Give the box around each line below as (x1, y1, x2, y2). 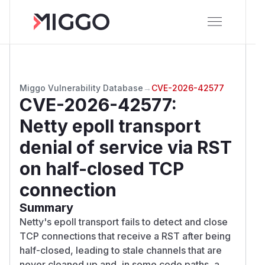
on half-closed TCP (20, 157, 184, 179)
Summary (20, 200, 73, 215)
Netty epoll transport (20, 115, 201, 137)
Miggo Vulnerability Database (20, 82, 143, 93)
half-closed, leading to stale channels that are (20, 244, 222, 256)
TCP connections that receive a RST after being (20, 230, 231, 242)
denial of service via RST (20, 136, 232, 158)
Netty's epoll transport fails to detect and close (20, 215, 228, 228)
